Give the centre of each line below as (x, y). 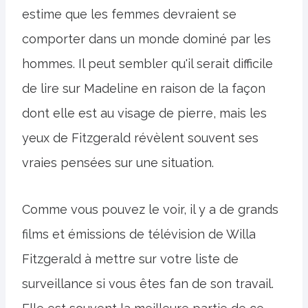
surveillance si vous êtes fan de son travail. (148, 284)
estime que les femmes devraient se (129, 14)
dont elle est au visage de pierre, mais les (144, 113)
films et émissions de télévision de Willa (139, 234)
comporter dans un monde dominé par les (146, 39)
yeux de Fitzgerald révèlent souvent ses (140, 138)
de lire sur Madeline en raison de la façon (144, 89)
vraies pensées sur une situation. (118, 163)
